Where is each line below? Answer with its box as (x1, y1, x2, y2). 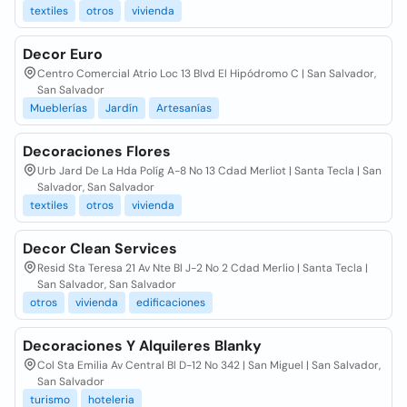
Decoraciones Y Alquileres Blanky (23, 336, 262, 355)
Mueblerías (30, 101, 87, 115)
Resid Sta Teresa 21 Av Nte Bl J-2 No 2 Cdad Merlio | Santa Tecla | (37, 261, 368, 275)
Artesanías (156, 101, 212, 115)
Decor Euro (23, 45, 103, 64)
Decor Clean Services (23, 239, 177, 258)
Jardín (105, 101, 138, 115)
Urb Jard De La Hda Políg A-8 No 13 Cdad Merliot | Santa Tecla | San (37, 164, 382, 178)
